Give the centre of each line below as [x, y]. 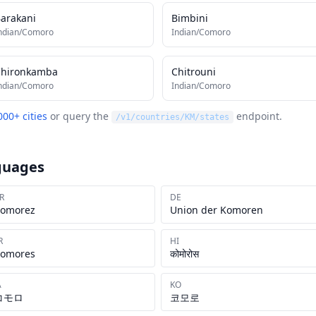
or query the [79, 116]
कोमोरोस [184, 254]
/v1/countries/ [150, 117]
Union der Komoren [217, 210]
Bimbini [190, 18]
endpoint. [259, 116]
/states [212, 117]
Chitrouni [194, 72]
